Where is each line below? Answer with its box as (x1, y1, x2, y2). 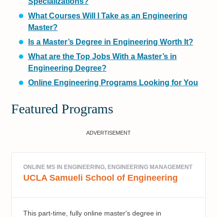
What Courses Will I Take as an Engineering (28, 12, 187, 20)
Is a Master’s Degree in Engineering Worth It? (28, 38, 193, 46)
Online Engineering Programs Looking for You (28, 78, 198, 87)
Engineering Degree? (28, 64, 107, 73)
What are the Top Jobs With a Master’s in (28, 52, 177, 61)
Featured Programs (11, 101, 114, 117)
